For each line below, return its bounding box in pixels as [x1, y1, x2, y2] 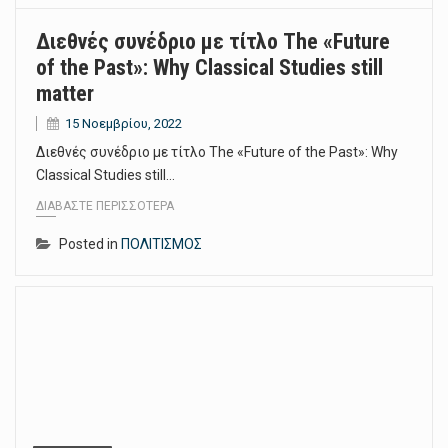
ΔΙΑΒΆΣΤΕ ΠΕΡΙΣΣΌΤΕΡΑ [36, 198, 174, 213]
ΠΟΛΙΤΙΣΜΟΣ [121, 235, 202, 252]
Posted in [59, 235, 121, 252]
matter [36, 81, 94, 107]
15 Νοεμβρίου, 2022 [65, 116, 182, 132]
